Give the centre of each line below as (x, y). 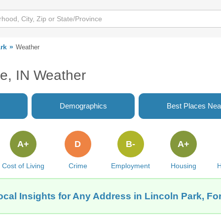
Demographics (83, 106)
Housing (183, 166)
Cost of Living (23, 166)
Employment (131, 166)
